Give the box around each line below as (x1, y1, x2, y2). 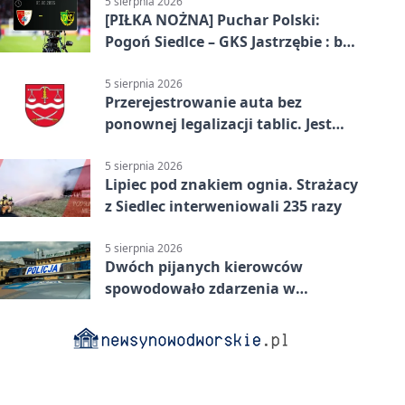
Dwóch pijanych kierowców (105, 257, 303, 278)
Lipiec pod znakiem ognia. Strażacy (105, 174, 358, 195)
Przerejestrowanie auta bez (105, 92, 302, 113)
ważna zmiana (105, 136, 211, 156)
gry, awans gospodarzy (105, 52, 270, 73)
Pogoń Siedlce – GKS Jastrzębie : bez (105, 31, 358, 52)
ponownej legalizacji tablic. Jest (105, 114, 332, 135)
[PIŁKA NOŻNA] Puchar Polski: (105, 9, 320, 30)
